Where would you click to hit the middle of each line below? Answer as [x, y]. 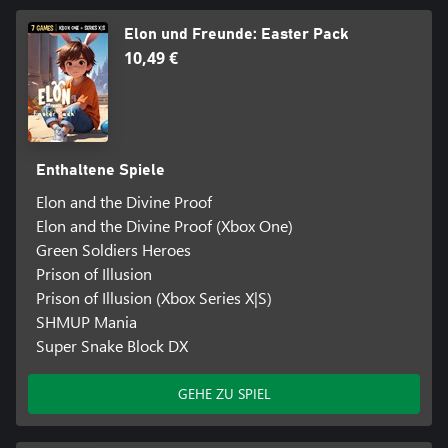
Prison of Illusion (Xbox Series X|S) [153, 297]
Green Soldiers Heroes [113, 249]
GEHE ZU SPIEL [224, 393]
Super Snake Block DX [111, 345]
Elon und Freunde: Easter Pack [236, 33]
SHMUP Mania [86, 321]
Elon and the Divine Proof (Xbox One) [164, 225]
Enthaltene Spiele [100, 169]
